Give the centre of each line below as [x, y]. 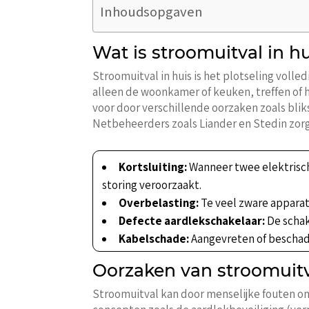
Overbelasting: [159, 203]
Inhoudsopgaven [152, 12]
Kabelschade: [154, 239]
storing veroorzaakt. [152, 185]
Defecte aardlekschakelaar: [192, 221]
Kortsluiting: [153, 167]
